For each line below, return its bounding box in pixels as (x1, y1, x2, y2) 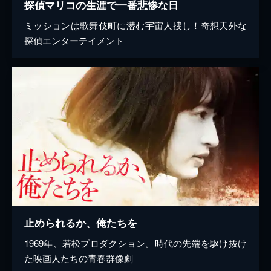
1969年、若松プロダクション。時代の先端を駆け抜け (24, 237, 247, 250)
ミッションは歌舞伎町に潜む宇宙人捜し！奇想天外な (24, 19, 247, 32)
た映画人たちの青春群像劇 (24, 252, 133, 265)
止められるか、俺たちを (24, 215, 137, 230)
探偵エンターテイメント (24, 34, 124, 47)
